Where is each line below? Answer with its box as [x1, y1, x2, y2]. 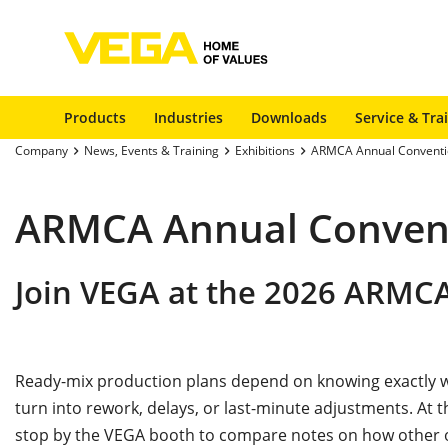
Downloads [251, 108, 327, 127]
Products [64, 108, 126, 127]
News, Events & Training [84, 142, 219, 159]
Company [15, 142, 68, 159]
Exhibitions [235, 142, 295, 159]
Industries [154, 108, 223, 127]
